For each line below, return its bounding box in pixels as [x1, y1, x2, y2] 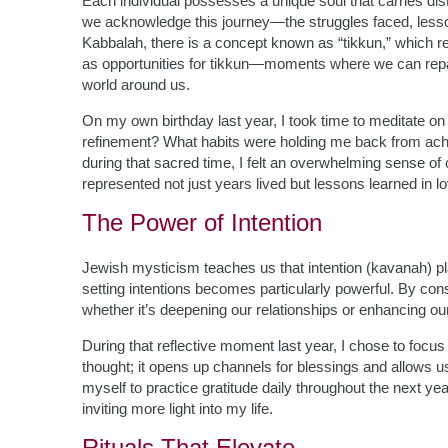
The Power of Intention [82, 209, 322, 236]
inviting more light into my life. [82, 400, 273, 417]
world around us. [82, 76, 190, 93]
